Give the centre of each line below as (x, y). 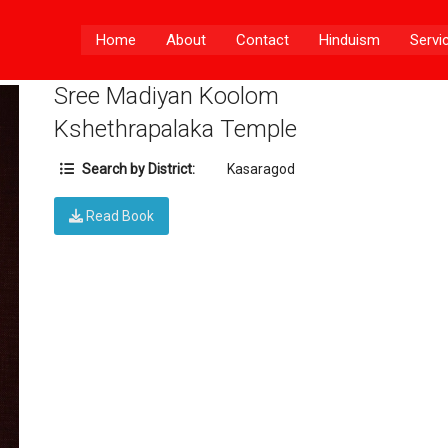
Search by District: (137, 169)
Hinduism (349, 40)
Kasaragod (261, 169)
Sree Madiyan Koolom (167, 96)
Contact (262, 40)
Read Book (119, 216)
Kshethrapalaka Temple (176, 129)
